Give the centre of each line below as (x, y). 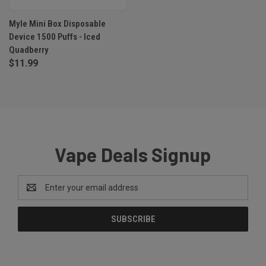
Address (34, 194)
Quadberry (29, 50)
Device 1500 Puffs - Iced (55, 37)
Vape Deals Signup (133, 155)
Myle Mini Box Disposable (57, 24)
